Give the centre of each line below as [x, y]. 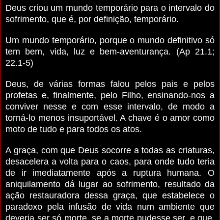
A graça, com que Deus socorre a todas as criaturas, [110, 150]
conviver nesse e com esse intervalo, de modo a [110, 106]
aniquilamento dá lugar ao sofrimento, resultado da [110, 184]
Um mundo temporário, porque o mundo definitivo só [110, 40]
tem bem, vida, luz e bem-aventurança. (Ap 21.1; [110, 51]
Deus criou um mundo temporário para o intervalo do [110, 8]
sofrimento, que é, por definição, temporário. [92, 19]
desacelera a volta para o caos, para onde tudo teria [110, 161]
